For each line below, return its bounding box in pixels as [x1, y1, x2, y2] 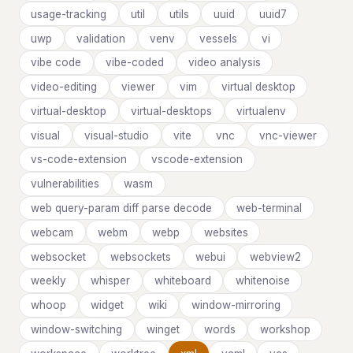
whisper [91, 274, 131, 288]
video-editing [31, 80, 98, 94]
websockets [110, 250, 172, 263]
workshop [259, 322, 310, 336]
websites [203, 225, 248, 239]
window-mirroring [191, 299, 281, 312]
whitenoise [235, 274, 290, 288]
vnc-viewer [258, 128, 317, 142]
